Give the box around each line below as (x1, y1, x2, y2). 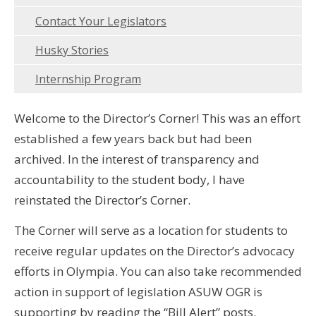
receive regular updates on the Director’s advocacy (14, 243, 295, 259)
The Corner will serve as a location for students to (14, 222, 288, 238)
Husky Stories (35, 42, 109, 58)
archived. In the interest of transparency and (14, 150, 260, 167)
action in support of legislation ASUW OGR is (14, 284, 262, 300)
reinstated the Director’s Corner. (14, 191, 190, 208)
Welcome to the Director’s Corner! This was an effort (14, 109, 300, 126)
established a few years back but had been (14, 130, 252, 147)
